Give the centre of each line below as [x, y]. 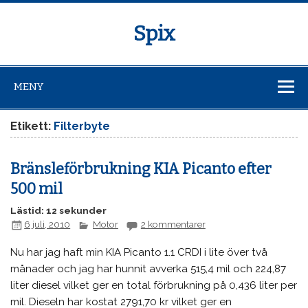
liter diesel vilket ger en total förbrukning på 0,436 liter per [154, 286]
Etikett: [32, 126]
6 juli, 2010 [47, 224]
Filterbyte [82, 126]
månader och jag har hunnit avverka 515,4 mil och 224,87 [148, 269]
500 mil [37, 189]
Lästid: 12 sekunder [59, 211]
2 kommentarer [173, 224]
